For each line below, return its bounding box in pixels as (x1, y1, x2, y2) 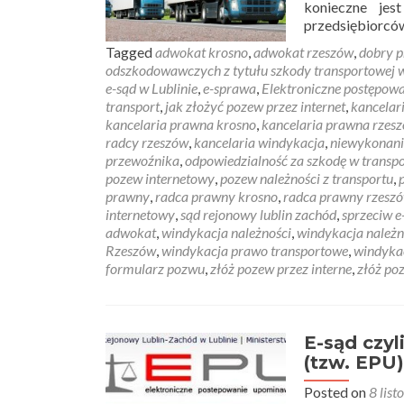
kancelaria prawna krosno (106, 115, 256, 133)
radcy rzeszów (106, 133, 188, 151)
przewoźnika (106, 151, 179, 169)
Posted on (304, 383, 369, 400)
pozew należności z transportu (220, 170, 393, 187)
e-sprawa (203, 79, 256, 96)
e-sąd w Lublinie (106, 79, 197, 96)
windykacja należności (161, 224, 291, 241)
